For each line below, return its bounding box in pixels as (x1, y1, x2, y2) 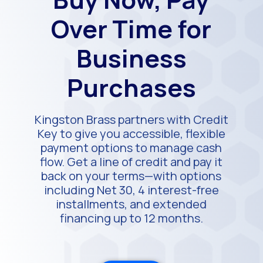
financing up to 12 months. (59, 210, 203, 227)
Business (76, 41, 187, 76)
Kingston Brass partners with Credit (34, 112, 228, 128)
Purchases (66, 70, 196, 105)
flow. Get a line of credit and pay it (40, 154, 223, 170)
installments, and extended (56, 196, 207, 213)
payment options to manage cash (41, 140, 222, 156)
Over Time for (51, 12, 212, 46)
